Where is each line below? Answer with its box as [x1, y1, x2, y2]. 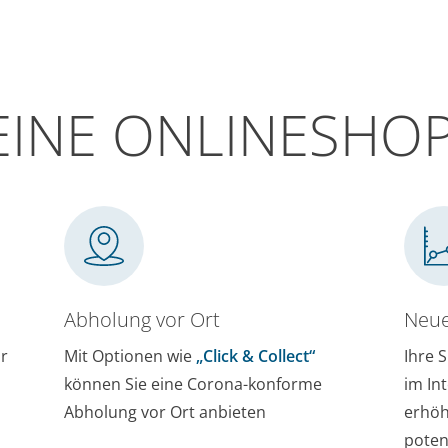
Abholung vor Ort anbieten [64, 401, 267, 424]
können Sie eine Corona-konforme [64, 373, 323, 396]
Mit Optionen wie [64, 345, 197, 368]
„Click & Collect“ [196, 345, 316, 368]
